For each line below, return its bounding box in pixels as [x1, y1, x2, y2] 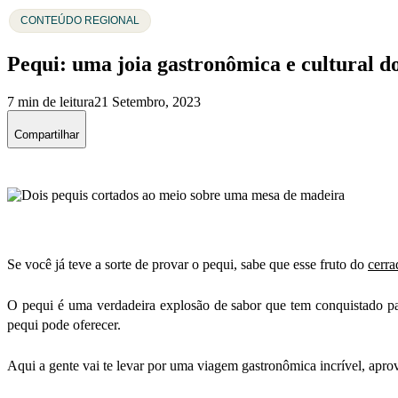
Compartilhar [14, 127, 79, 141]
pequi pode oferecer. [7, 316, 121, 332]
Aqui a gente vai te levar [7, 357, 147, 373]
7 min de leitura [7, 93, 94, 109]
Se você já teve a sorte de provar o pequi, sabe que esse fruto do [7, 256, 368, 272]
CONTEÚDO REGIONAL [20, 14, 139, 27]
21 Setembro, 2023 [94, 93, 201, 109]
